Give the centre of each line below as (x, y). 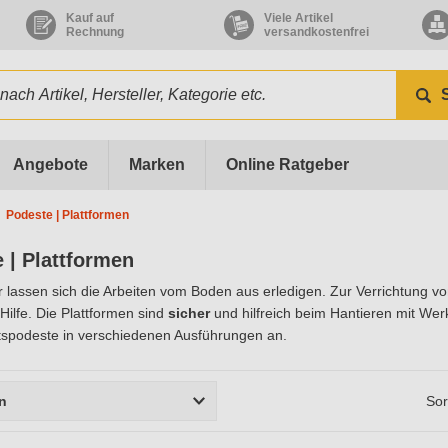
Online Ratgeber (287, 164)
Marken (156, 164)
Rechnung (94, 32)
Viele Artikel (298, 18)
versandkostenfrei (316, 32)
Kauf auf (89, 18)
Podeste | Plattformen (67, 215)
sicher (188, 313)
